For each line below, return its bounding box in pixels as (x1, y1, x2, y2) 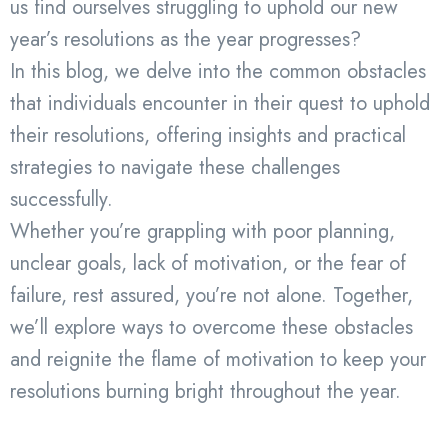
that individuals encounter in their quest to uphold (10, 88, 430, 118)
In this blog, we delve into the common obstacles (10, 56, 426, 86)
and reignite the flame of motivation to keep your (10, 344, 426, 374)
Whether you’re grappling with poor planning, (10, 216, 395, 246)
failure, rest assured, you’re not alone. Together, (10, 280, 413, 310)
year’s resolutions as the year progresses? (10, 24, 361, 54)
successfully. (10, 184, 113, 214)
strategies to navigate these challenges (10, 152, 340, 182)
